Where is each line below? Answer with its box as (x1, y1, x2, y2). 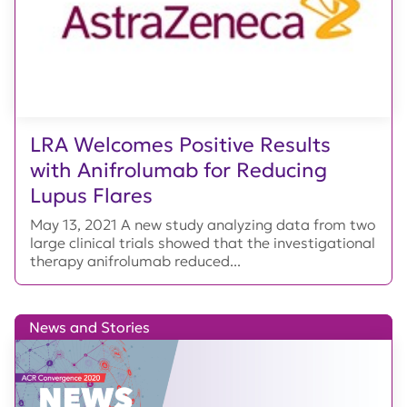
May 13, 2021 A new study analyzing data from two (30, 214, 375, 233)
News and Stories (29, 317, 150, 336)
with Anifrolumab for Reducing (30, 156, 327, 183)
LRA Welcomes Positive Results (30, 131, 331, 157)
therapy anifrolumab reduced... (30, 251, 241, 270)
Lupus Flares (30, 182, 153, 208)
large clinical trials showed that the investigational (30, 233, 375, 252)
